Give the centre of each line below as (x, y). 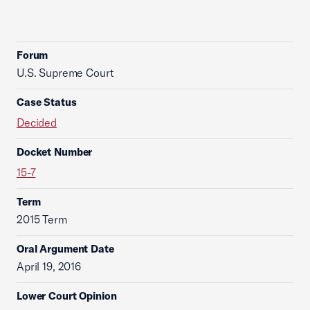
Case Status (47, 102)
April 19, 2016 (49, 266)
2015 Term (42, 219)
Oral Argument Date (65, 249)
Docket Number (55, 152)
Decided (37, 122)
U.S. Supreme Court (65, 73)
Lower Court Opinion (67, 296)
